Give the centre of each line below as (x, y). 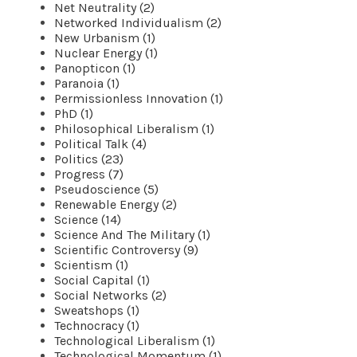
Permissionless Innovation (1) (139, 98)
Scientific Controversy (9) (126, 249)
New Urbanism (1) (105, 37)
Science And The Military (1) (132, 234)
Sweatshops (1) (97, 310)
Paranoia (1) (87, 83)
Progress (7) (89, 174)
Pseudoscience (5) (106, 189)
